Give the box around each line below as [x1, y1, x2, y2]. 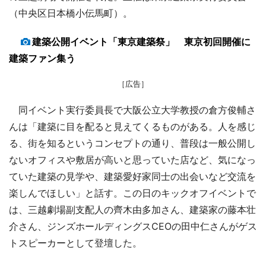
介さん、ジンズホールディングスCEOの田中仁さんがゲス [9, 220, 257, 233]
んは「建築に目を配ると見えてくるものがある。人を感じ [9, 121, 256, 133]
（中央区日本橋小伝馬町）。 [9, 7, 132, 20]
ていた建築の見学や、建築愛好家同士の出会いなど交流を [9, 170, 256, 183]
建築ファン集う [9, 52, 75, 65]
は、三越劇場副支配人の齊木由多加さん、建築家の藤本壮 [9, 204, 256, 216]
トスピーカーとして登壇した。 [9, 237, 142, 249]
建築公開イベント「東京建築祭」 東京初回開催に [32, 36, 251, 48]
